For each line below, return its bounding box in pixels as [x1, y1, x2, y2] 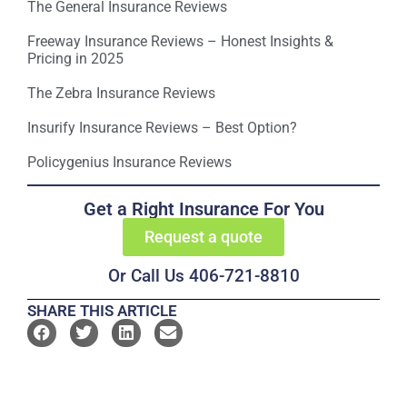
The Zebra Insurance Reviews [27, 84, 215, 102]
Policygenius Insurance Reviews [27, 154, 232, 171]
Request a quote [144, 226, 263, 246]
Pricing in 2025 [27, 50, 124, 67]
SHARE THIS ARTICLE [27, 301, 177, 320]
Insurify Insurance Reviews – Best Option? [27, 119, 297, 136]
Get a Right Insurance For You [83, 197, 324, 220]
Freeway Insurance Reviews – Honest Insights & [27, 33, 333, 50]
